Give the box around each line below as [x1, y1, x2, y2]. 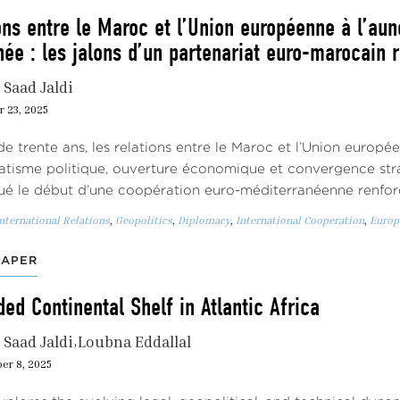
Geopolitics [115, 213, 172, 227]
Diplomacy [178, 213, 230, 227]
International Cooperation [236, 213, 364, 227]
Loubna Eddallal [78, 332, 191, 351]
